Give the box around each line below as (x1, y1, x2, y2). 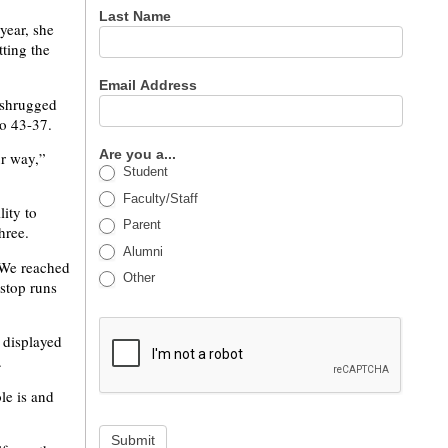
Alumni (119, 243, 164, 259)
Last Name (99, 8, 176, 24)
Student (119, 164, 169, 179)
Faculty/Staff (119, 190, 199, 206)
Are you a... (99, 146, 181, 162)
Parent (119, 217, 162, 233)
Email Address (99, 77, 202, 93)
